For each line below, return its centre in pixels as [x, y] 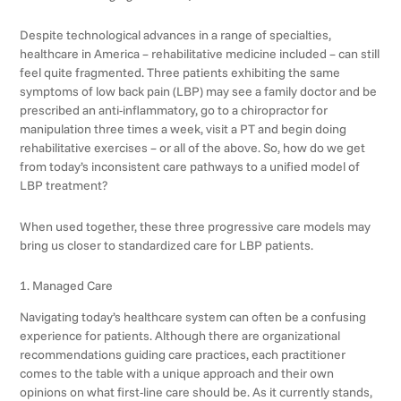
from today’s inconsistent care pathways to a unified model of [190, 167]
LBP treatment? [64, 186]
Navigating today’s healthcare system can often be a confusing [193, 317]
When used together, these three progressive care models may [196, 226]
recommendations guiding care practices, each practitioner [183, 355]
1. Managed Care [67, 286]
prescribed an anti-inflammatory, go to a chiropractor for [174, 111]
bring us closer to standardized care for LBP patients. [167, 245]
